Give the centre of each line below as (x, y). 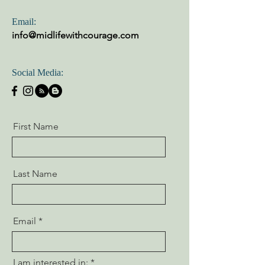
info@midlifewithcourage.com (75, 35)
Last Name (35, 173)
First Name (36, 126)
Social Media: (38, 72)
